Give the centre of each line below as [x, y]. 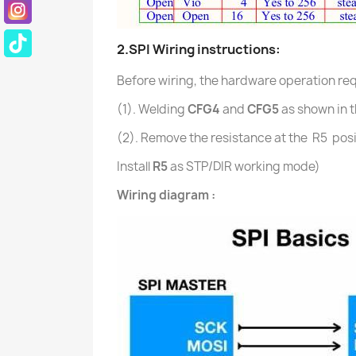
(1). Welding [152, 109]
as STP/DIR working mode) [244, 166]
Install [135, 166]
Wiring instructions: [217, 49]
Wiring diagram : [166, 195]
